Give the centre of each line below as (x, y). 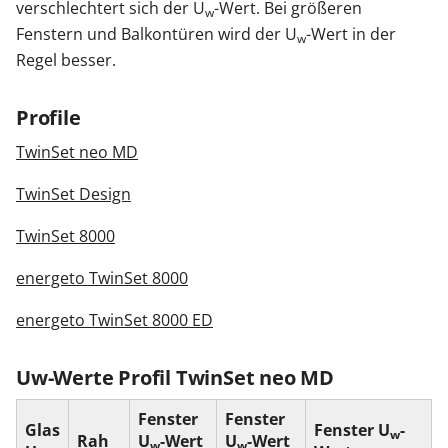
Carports (109, 182)
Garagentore (124, 113)
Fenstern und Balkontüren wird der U (156, 34)
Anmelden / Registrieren (147, 251)
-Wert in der (351, 34)
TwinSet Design (73, 194)
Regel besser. (66, 60)
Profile (48, 117)
